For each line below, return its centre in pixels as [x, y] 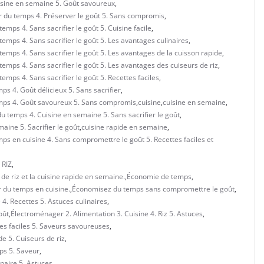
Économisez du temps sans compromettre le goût [153, 189]
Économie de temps [159, 176]
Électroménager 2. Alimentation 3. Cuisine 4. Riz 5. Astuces [107, 213]
